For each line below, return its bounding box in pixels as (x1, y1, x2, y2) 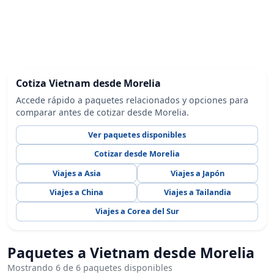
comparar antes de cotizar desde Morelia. (16, 106, 190, 118)
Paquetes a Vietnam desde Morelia (7, 243, 254, 263)
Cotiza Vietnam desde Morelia (16, 76, 161, 91)
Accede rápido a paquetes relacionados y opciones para (16, 94, 249, 106)
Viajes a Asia (52, 167, 101, 179)
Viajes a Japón (170, 167, 224, 179)
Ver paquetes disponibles (88, 128, 186, 140)
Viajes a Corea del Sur (95, 206, 179, 217)
